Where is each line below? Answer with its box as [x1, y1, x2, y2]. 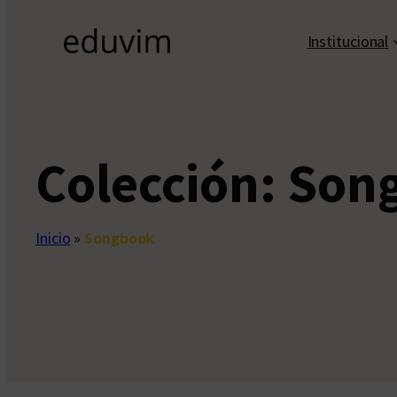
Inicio [35, 228, 71, 249]
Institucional [307, 30, 389, 51]
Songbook [84, 228, 155, 249]
